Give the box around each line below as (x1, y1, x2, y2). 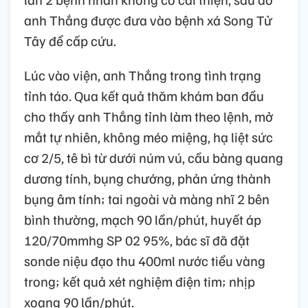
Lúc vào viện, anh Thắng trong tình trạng (24, 66, 261, 85)
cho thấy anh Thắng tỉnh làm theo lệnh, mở (24, 107, 273, 126)
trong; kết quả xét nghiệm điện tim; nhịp (24, 272, 255, 291)
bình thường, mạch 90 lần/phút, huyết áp (24, 210, 261, 229)
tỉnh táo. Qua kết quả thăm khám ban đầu (24, 87, 264, 105)
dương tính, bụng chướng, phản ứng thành (24, 169, 271, 188)
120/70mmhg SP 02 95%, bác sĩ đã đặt (24, 231, 250, 250)
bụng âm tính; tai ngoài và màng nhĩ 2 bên (24, 190, 269, 208)
